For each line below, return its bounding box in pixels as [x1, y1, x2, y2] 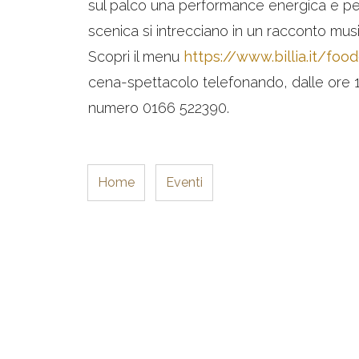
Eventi [166, 175, 204, 191]
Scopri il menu [88, 48, 184, 66]
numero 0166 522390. [88, 99, 230, 117]
